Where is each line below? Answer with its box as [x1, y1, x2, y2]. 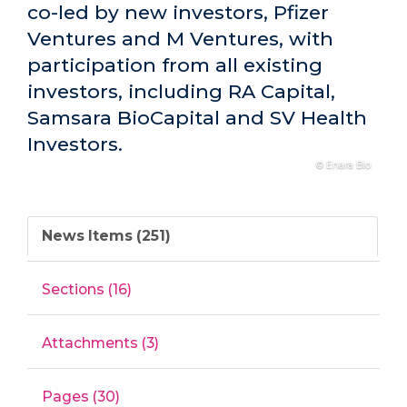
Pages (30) [42, 387, 120, 405]
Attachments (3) [42, 333, 159, 352]
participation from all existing [27, 53, 323, 76]
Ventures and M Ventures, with [27, 26, 333, 50]
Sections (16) [42, 280, 132, 298]
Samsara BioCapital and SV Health [27, 105, 367, 129]
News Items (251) [42, 226, 171, 244]
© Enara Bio [316, 158, 371, 171]
